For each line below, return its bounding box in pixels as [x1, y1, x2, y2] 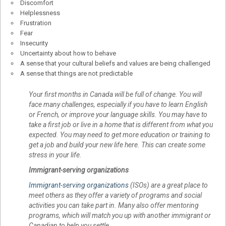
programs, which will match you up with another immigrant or [29, 211, 211, 220]
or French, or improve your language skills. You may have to [29, 110, 207, 119]
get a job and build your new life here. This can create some [29, 141, 205, 149]
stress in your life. [29, 151, 82, 159]
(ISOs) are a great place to [129, 181, 208, 190]
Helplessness [20, 9, 60, 17]
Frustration [20, 19, 51, 27]
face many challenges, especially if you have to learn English [29, 100, 207, 109]
